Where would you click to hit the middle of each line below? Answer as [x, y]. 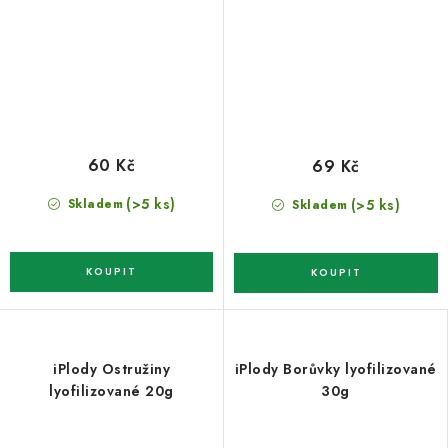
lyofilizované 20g [111, 390]
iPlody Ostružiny [111, 368]
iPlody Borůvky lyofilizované [335, 368]
